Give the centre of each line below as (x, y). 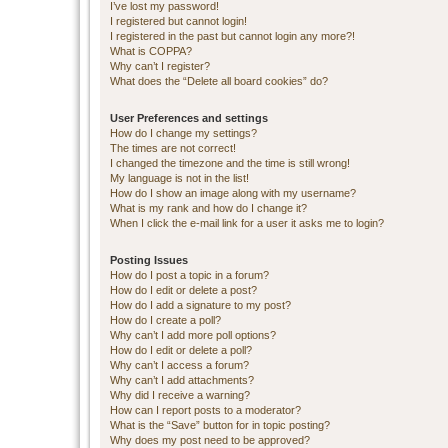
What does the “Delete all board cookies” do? (219, 81)
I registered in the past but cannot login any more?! (232, 36)
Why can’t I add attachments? (182, 380)
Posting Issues (149, 260)
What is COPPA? (151, 51)
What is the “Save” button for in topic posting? (220, 425)
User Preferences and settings (189, 118)
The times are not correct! (173, 148)
